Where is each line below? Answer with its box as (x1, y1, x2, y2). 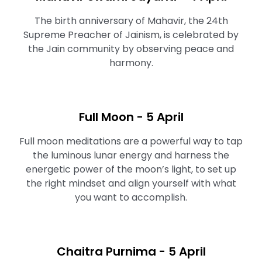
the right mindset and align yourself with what (26, 177, 236, 190)
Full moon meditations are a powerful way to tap (19, 135, 243, 148)
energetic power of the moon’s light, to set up (26, 163, 236, 176)
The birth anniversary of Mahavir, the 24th (34, 14, 228, 27)
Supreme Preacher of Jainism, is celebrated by (23, 28, 239, 42)
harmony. (109, 56, 153, 70)
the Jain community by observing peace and (28, 42, 234, 56)
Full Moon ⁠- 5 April (78, 109, 184, 125)
